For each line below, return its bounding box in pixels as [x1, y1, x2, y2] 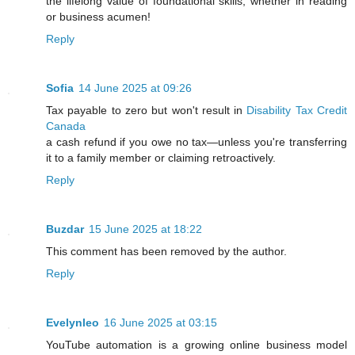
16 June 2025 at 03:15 [104, 315, 217, 329]
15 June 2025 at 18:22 [89, 222, 202, 235]
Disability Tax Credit [246, 103, 348, 116]
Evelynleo [46, 315, 99, 329]
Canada [46, 119, 86, 132]
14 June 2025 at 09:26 [78, 81, 192, 94]
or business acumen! [46, 10, 151, 23]
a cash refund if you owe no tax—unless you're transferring [46, 135, 347, 148]
